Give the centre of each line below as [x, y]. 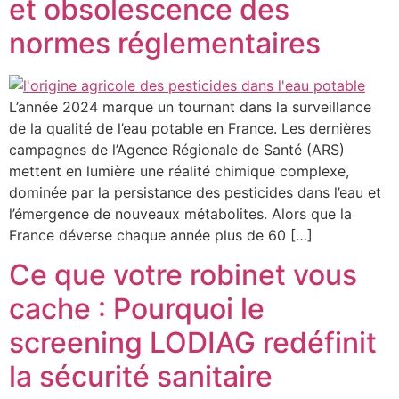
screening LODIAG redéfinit [193, 343]
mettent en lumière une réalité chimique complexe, [179, 171]
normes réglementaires [165, 43]
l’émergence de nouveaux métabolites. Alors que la [180, 213]
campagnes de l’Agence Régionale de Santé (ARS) [177, 149]
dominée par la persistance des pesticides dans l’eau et [195, 192]
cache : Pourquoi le [137, 309]
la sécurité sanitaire [141, 377]
